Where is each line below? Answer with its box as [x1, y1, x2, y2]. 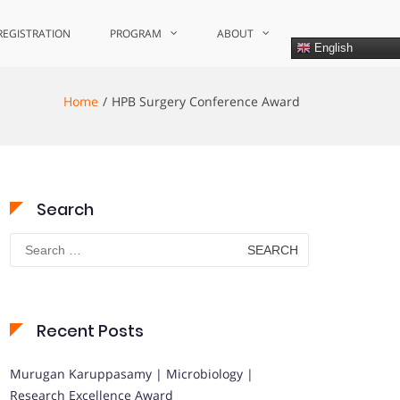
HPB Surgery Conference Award [112, 93, 300, 110]
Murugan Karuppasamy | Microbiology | [10, 365, 254, 382]
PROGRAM [110, 26, 162, 41]
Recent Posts [37, 320, 144, 342]
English [311, 40, 353, 54]
